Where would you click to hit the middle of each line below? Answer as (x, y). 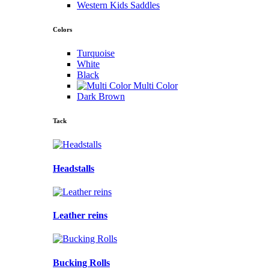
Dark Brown (101, 97)
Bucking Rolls (81, 262)
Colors (62, 30)
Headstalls (74, 168)
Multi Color (156, 86)
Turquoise (96, 53)
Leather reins (80, 216)
